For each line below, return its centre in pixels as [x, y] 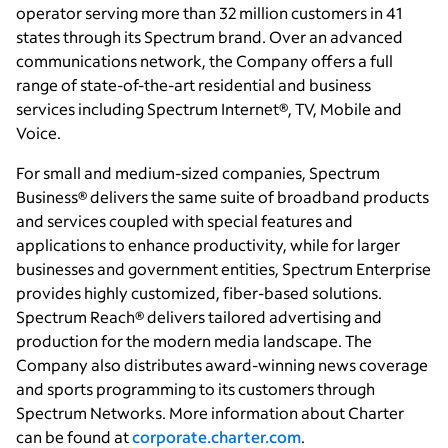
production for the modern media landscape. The [194, 341]
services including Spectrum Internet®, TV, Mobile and [209, 109]
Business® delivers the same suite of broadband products [222, 197]
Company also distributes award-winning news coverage [222, 365]
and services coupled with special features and [184, 221]
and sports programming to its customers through [195, 389]
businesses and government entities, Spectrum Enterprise [223, 269]
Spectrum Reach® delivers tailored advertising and [199, 317]
